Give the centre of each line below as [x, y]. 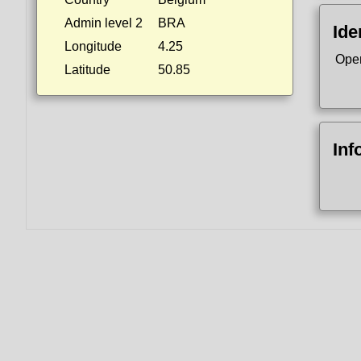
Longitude [93, 46]
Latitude [87, 70]
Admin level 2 [104, 23]
